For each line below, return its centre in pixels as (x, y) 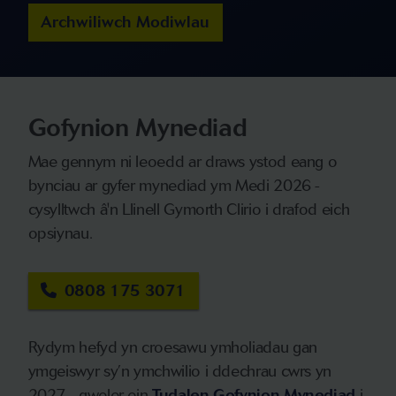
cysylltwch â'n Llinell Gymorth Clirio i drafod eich (189, 209)
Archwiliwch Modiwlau (125, 23)
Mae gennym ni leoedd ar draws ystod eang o (183, 161)
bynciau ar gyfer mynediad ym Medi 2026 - (174, 185)
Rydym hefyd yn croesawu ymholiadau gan (172, 348)
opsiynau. (60, 233)
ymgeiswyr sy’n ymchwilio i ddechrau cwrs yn (180, 372)
